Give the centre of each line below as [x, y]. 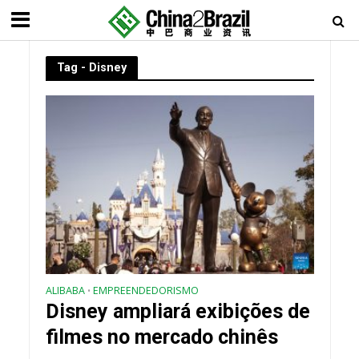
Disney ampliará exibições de [177, 312]
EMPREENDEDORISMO [145, 291]
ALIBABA [65, 291]
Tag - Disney [91, 67]
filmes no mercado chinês [161, 337]
